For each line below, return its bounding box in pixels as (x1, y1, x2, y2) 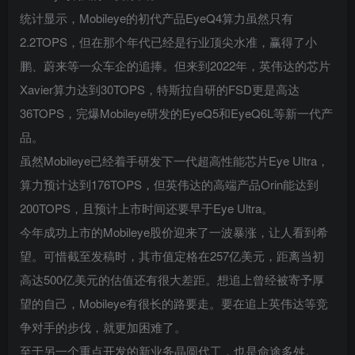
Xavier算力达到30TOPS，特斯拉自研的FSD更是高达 (20, 80, 300, 97)
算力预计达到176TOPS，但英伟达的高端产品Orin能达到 (20, 175, 319, 193)
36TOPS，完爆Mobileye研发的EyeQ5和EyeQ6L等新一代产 (20, 104, 333, 121)
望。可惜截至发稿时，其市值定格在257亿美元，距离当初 (20, 246, 324, 264)
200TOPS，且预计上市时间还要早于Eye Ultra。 (20, 199, 273, 216)
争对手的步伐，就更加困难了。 (20, 318, 186, 335)
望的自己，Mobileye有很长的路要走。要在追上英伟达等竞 (20, 294, 328, 311)
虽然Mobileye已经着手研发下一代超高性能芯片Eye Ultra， (20, 151, 329, 169)
